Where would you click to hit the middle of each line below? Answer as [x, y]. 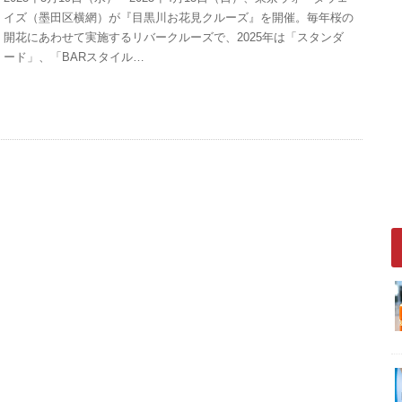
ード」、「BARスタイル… [74, 57]
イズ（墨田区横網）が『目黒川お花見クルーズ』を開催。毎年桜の [179, 18]
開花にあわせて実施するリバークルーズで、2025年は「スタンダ [174, 38]
